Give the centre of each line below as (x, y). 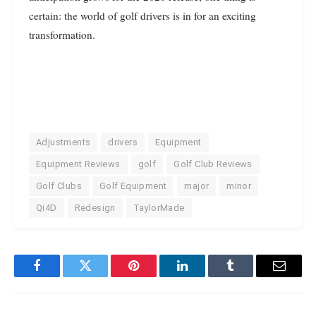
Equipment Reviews (78, 164)
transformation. (62, 35)
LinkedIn (204, 276)
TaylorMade (159, 208)
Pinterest (155, 276)
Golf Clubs (59, 186)
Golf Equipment (133, 186)
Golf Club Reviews (213, 164)
